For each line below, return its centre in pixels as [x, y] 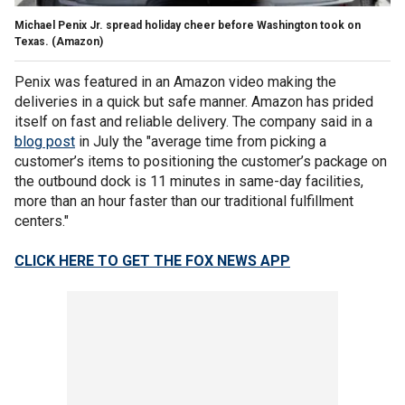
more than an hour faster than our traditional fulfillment [184, 201]
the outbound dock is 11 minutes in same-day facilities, [189, 181]
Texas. [32, 41]
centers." [42, 221]
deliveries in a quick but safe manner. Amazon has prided [194, 101]
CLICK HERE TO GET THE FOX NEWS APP [152, 260]
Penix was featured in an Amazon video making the [175, 81]
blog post [45, 141]
